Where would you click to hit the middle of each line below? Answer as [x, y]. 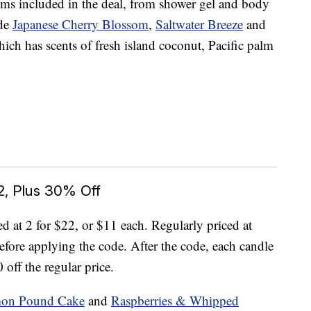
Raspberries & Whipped [175, 301]
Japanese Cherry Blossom [81, 24]
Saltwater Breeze [199, 24]
